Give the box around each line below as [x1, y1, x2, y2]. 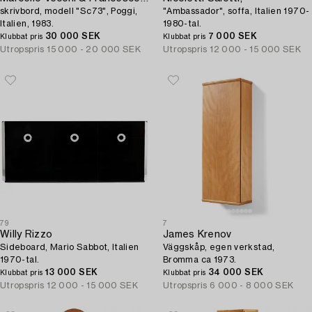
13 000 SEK [45, 268, 98, 276]
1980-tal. [163, 19, 202, 28]
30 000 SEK [45, 32, 101, 40]
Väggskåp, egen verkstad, [163, 243, 275, 251]
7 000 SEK [208, 32, 257, 40]
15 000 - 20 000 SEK [47, 45, 141, 54]
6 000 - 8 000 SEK [210, 281, 294, 290]
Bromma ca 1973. [163, 256, 237, 264]
